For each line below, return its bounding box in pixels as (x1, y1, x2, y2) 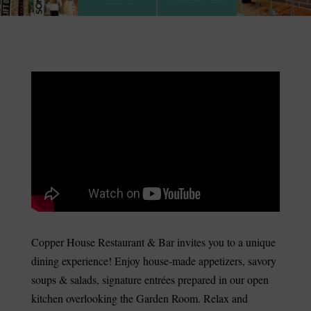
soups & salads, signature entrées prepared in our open (31, 271, 269, 287)
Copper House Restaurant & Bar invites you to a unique (31, 234, 276, 249)
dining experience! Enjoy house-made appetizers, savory (31, 253, 276, 268)
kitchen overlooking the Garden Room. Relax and (31, 290, 248, 305)
